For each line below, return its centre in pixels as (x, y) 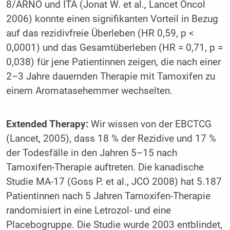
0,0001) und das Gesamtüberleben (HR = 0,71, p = (114, 47)
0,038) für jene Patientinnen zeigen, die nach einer (113, 62)
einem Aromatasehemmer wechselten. (92, 91)
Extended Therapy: (47, 124)
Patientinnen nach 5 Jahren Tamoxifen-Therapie (108, 196)
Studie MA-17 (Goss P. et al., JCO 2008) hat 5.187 (114, 182)
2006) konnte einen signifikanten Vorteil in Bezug (112, 19)
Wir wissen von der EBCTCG (150, 124)
